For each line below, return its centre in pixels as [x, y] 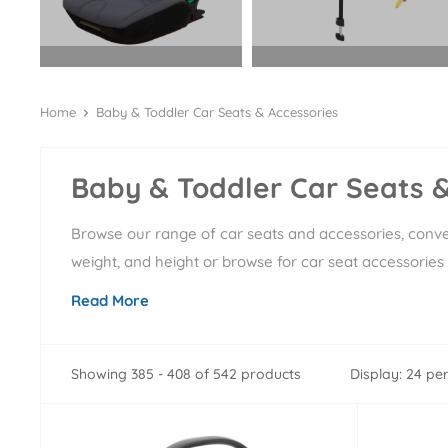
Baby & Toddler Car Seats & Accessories [217, 112]
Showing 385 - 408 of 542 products [186, 373]
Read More [110, 300]
